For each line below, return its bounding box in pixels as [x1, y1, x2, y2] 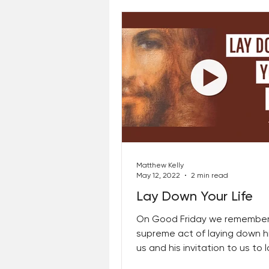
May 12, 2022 [136, 171, 180, 180]
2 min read [191, 171, 228, 180]
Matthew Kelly [136, 161, 184, 169]
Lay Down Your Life [136, 189, 253, 204]
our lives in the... [136, 256, 207, 268]
